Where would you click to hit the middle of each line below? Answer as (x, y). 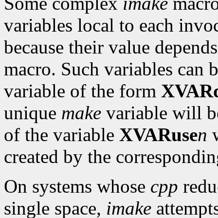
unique (33, 113)
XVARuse (158, 135)
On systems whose (77, 186)
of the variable (62, 135)
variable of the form (82, 91)
